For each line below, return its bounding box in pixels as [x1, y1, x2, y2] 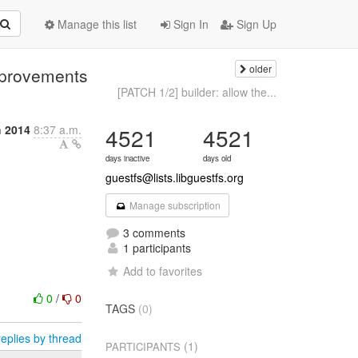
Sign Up [233, 16, 276, 32]
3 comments [120, 225, 186, 241]
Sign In [170, 16, 209, 32]
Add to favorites [123, 263, 203, 279]
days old [203, 153, 232, 164]
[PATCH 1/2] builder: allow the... [117, 84, 276, 100]
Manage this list [54, 16, 137, 32]
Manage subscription [126, 198, 221, 212]
